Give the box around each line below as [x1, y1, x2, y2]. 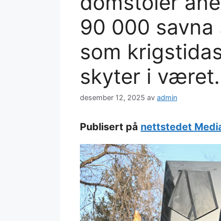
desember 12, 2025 [80, 93, 145, 102]
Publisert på [80, 121, 141, 133]
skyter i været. [80, 64, 220, 89]
